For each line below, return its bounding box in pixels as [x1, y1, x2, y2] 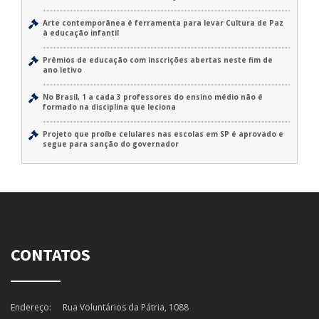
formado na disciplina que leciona [43, 102, 176, 113]
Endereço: [11, 301, 51, 314]
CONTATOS [11, 244, 90, 266]
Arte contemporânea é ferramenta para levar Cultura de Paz [43, 18, 283, 28]
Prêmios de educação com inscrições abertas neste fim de [43, 55, 273, 66]
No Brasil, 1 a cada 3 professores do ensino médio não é [43, 92, 263, 103]
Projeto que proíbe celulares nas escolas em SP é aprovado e [43, 129, 283, 140]
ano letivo [43, 65, 82, 75]
